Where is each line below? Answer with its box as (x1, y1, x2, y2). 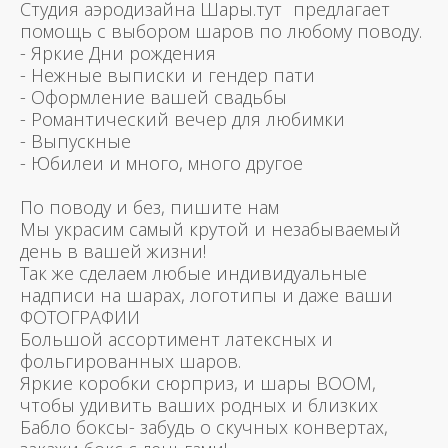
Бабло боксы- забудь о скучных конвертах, (20, 414, 388, 439)
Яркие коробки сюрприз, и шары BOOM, (20, 370, 376, 395)
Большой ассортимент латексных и (20, 326, 333, 351)
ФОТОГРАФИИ (20, 304, 140, 329)
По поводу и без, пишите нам (20, 194, 279, 219)
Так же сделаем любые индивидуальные (20, 260, 367, 285)
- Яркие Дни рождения (20, 40, 216, 65)
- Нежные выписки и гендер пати (20, 62, 315, 87)
